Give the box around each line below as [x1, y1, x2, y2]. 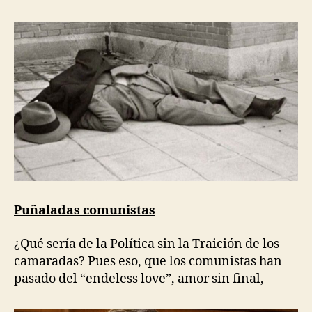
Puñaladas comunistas [14, 203, 155, 219]
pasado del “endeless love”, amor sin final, [14, 270, 264, 287]
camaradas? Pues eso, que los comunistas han [14, 253, 282, 270]
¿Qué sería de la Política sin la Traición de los [14, 235, 279, 252]
